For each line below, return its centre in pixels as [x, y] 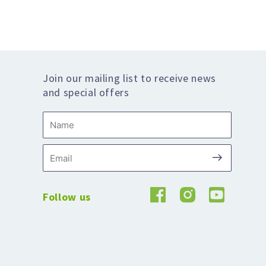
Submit [235, 150]
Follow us [67, 197]
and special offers [86, 92]
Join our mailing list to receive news [129, 78]
